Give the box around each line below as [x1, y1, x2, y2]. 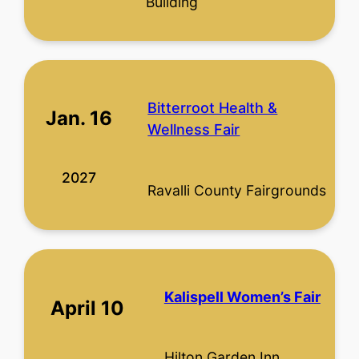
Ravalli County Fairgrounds [147, 182, 327, 200]
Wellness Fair [147, 121, 240, 139]
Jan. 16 [46, 107, 113, 131]
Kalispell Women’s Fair [163, 288, 321, 305]
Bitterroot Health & [147, 99, 278, 117]
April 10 [50, 296, 124, 321]
